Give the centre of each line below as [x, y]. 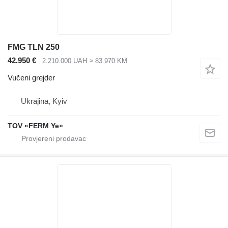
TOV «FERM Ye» [35, 126]
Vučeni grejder [31, 78]
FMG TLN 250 [34, 47]
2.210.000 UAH [65, 61]
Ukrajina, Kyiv [44, 101]
